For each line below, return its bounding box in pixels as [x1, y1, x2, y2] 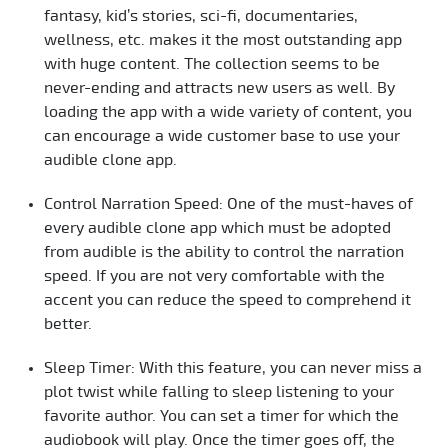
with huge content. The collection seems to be [44, 55, 380, 72]
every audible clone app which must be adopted [44, 219, 391, 236]
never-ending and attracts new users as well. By [44, 79, 395, 96]
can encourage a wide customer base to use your [44, 127, 400, 144]
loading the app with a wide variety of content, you [44, 103, 412, 120]
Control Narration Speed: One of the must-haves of [44, 195, 413, 212]
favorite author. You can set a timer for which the [44, 407, 399, 424]
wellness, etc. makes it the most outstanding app [44, 31, 402, 48]
